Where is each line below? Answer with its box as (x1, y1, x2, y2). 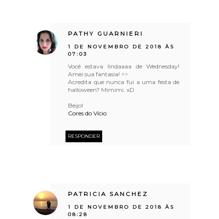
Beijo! (68, 101, 84, 109)
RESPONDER (68, 132, 100, 139)
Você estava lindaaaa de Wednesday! (68, 62, 180, 70)
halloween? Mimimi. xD (68, 86, 135, 93)
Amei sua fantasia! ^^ (68, 70, 129, 78)
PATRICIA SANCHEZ (68, 190, 149, 197)
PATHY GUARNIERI (68, 30, 144, 37)
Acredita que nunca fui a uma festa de (68, 78, 180, 86)
